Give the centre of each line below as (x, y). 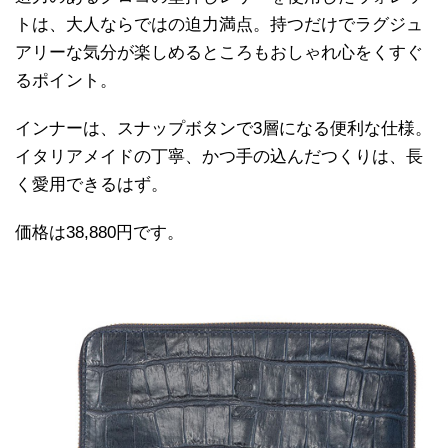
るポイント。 (66, 81)
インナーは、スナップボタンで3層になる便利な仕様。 (223, 129)
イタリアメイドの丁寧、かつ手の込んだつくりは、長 (219, 157)
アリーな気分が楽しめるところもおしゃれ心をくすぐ (219, 53)
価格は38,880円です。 (99, 233)
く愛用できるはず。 (91, 185)
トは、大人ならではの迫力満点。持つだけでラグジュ (219, 25)
